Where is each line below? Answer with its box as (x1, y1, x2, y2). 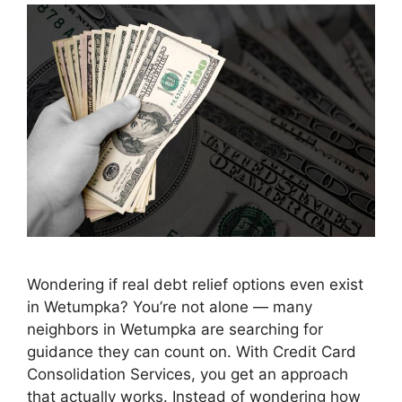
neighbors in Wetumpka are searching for (27, 319, 323, 338)
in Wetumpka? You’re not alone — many (27, 297, 312, 316)
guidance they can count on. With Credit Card (27, 342, 356, 361)
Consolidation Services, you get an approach (27, 364, 348, 383)
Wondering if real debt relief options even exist (27, 275, 363, 293)
